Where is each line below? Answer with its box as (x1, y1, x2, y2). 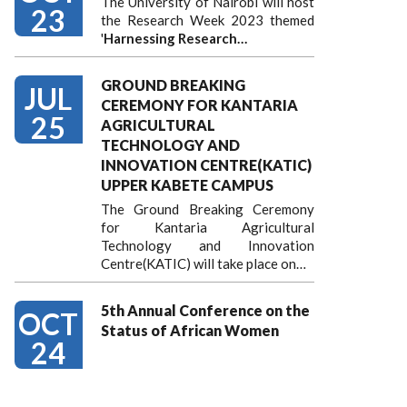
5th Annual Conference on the (101, 302, 310, 319)
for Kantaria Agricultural (101, 219, 314, 235)
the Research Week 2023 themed (101, 12, 314, 28)
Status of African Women (101, 322, 279, 339)
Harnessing (104, 30, 175, 46)
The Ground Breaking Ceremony (101, 201, 314, 217)
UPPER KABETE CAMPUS (101, 176, 273, 194)
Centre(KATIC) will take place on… (101, 255, 306, 272)
